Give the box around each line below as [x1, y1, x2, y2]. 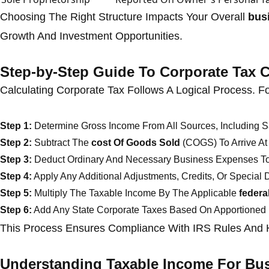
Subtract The [32, 138, 91, 148]
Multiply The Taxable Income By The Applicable [32, 188, 239, 198]
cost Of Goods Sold [91, 138, 180, 148]
